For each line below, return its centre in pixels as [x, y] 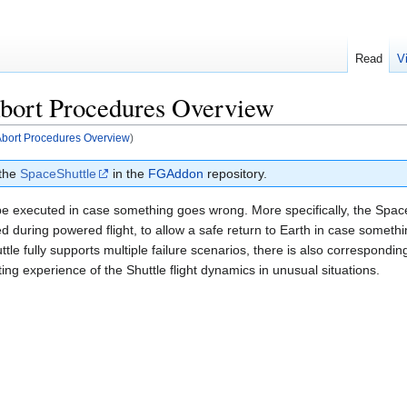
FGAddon [176, 173]
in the [129, 173]
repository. [235, 173]
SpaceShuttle [58, 173]
